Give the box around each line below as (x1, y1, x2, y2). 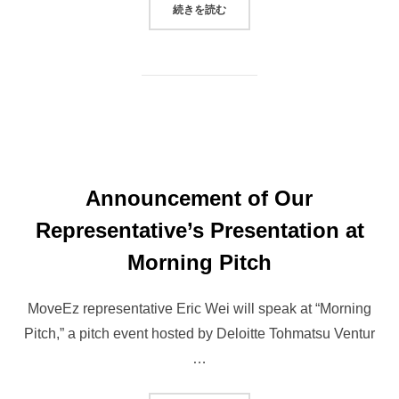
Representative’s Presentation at (35, 218, 364, 243)
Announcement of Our (85, 186, 313, 211)
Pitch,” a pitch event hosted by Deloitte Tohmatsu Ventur (24, 326, 375, 342)
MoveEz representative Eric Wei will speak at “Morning (28, 301, 371, 317)
